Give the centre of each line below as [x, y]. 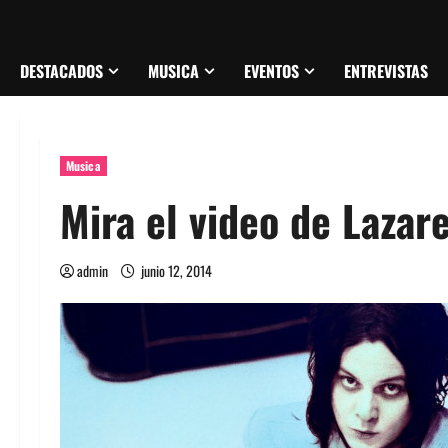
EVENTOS [271, 71]
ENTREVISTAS [386, 71]
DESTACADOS [61, 71]
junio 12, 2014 [176, 270]
